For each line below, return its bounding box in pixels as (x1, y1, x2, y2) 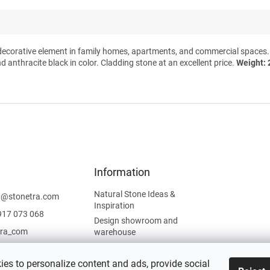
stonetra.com (8, 192, 59, 202)
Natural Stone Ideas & (93, 189, 175, 199)
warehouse (93, 227, 136, 237)
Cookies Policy (93, 257, 148, 268)
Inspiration (93, 201, 134, 211)
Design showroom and (93, 216, 178, 226)
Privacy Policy (93, 242, 146, 253)
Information (93, 166, 150, 179)
